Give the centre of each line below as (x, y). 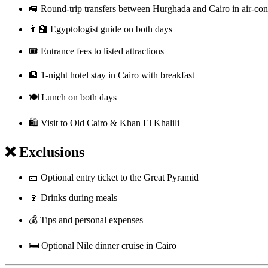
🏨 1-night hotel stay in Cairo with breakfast (112, 75)
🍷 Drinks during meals (73, 198)
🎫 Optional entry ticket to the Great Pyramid (114, 178)
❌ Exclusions (45, 152)
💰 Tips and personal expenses (86, 220)
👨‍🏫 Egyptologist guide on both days (100, 29)
